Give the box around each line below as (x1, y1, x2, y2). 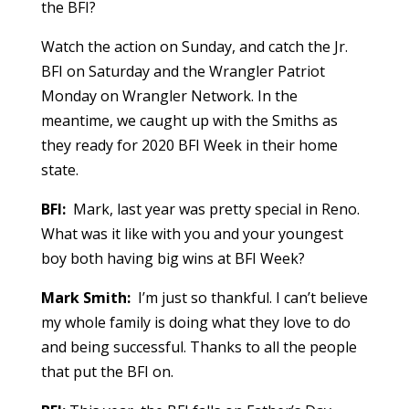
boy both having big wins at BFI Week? (40, 248, 305, 269)
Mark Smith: (40, 288, 131, 309)
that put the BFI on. (40, 362, 173, 383)
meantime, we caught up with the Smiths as (40, 110, 338, 131)
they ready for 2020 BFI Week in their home (40, 135, 338, 156)
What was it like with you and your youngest (40, 224, 343, 245)
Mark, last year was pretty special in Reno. (65, 199, 360, 220)
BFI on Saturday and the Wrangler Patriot (40, 61, 325, 82)
